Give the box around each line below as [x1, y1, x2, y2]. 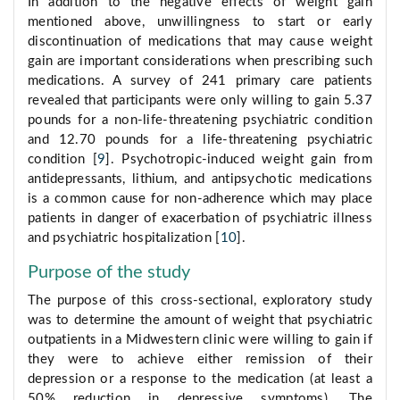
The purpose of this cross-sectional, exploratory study [28, 294, 372, 308]
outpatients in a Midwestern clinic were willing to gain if [28, 333, 372, 347]
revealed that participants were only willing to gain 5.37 [28, 94, 372, 108]
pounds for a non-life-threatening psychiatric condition [28, 113, 372, 128]
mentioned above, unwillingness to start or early [28, 15, 372, 29]
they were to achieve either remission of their [28, 353, 372, 367]
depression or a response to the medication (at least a [28, 372, 372, 387]
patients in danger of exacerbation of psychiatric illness [28, 212, 372, 226]
